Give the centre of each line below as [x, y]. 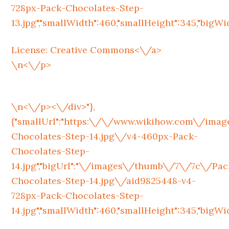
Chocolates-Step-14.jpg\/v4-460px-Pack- [105, 136]
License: [31, 50]
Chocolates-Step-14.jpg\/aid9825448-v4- [104, 181]
